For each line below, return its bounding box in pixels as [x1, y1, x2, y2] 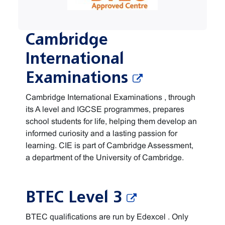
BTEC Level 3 [26, 188, 127, 206]
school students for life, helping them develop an [26, 117, 197, 126]
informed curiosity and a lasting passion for [26, 129, 177, 138]
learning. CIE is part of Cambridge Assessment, [26, 141, 193, 150]
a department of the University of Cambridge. [26, 153, 184, 162]
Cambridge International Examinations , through [26, 93, 195, 101]
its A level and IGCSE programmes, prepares [26, 105, 184, 114]
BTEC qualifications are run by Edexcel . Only [26, 212, 188, 221]
